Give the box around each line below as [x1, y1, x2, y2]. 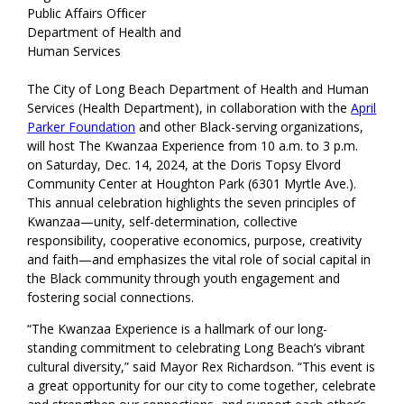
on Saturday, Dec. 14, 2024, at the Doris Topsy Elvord [27, 156, 342, 174]
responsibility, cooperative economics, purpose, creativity [27, 232, 363, 250]
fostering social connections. [27, 289, 198, 307]
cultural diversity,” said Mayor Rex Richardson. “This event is [27, 358, 376, 376]
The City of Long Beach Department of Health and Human [27, 80, 370, 98]
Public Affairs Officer [27, 5, 147, 23]
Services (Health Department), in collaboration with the [27, 99, 352, 117]
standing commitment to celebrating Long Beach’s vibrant [27, 339, 366, 357]
